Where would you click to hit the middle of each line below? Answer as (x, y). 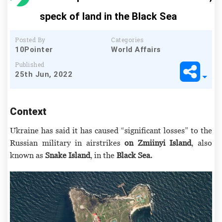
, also (202, 142)
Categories (127, 39)
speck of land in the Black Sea (108, 16)
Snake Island (68, 155)
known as (28, 155)
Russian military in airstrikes (67, 142)
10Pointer (34, 49)
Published (30, 64)
